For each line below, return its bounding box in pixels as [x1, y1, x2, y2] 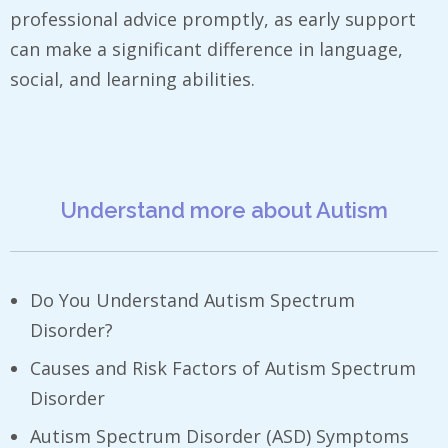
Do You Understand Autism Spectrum [30, 287, 355, 312]
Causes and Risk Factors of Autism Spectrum [30, 355, 416, 380]
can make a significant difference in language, [10, 36, 403, 61]
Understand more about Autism [60, 196, 388, 223]
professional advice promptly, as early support [10, 6, 416, 31]
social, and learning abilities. [10, 66, 255, 91]
